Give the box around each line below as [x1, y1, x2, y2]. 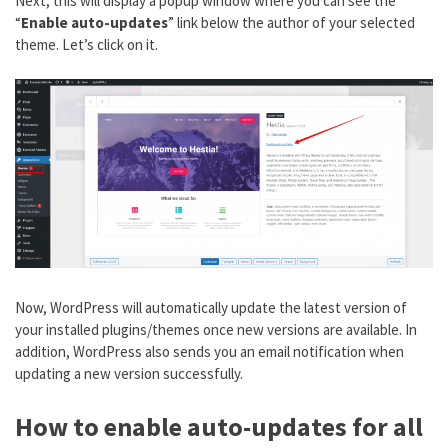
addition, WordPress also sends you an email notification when [15, 341, 404, 361]
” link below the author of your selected [168, 13, 415, 33]
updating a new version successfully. [15, 363, 243, 383]
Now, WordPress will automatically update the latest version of [15, 297, 407, 317]
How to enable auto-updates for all [15, 410, 423, 444]
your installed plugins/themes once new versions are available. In [15, 319, 417, 339]
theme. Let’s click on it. [15, 35, 158, 55]
